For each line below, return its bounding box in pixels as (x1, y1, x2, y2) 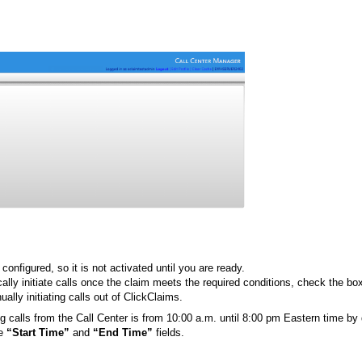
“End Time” (93, 326, 154, 339)
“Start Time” (6, 326, 74, 339)
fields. (153, 326, 185, 339)
